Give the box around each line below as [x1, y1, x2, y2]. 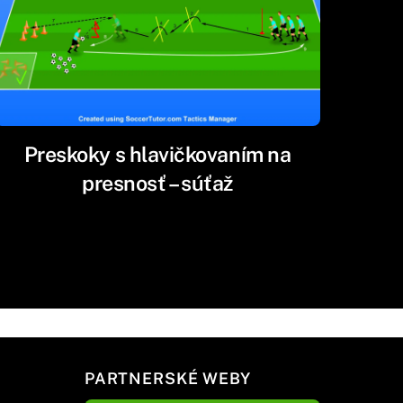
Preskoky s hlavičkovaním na [23, 141, 291, 166]
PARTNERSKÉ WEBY [84, 369, 252, 389]
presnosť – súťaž [82, 170, 233, 195]
